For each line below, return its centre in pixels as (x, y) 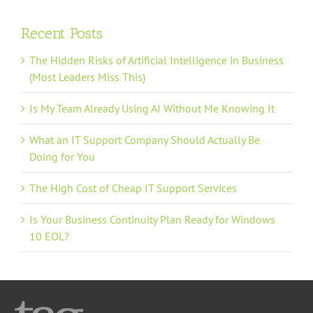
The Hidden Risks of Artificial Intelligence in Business (156, 60)
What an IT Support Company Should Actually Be (145, 140)
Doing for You (62, 157)
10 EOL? (49, 236)
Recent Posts (62, 34)
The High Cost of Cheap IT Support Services (133, 188)
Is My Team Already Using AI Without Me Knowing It (152, 109)
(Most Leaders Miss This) (87, 77)
